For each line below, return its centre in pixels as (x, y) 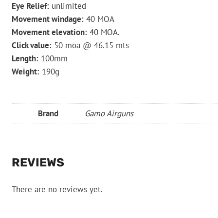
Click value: (32, 45)
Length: (25, 58)
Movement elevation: (49, 32)
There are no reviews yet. (57, 190)
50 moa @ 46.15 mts (90, 45)
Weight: (26, 71)
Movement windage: (48, 19)
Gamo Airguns (109, 113)
